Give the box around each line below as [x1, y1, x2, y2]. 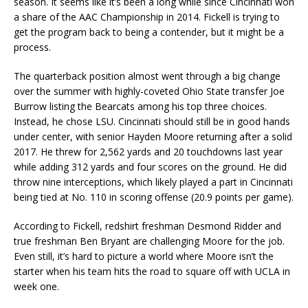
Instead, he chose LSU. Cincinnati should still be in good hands [14, 115, 290, 129]
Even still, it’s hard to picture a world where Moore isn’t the [14, 250, 274, 263]
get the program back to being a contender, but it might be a [14, 25, 284, 39]
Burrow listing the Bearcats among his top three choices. [14, 100, 267, 113]
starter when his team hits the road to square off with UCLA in [14, 265, 290, 278]
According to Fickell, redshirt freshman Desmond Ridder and [14, 219, 281, 233]
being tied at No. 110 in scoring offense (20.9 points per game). [14, 190, 294, 204]
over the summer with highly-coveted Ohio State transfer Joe [14, 85, 285, 98]
